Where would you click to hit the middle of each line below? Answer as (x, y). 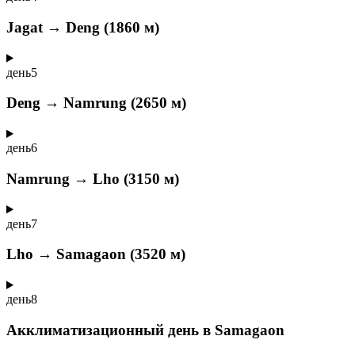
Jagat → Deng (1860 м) (83, 27)
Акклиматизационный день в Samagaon (145, 330)
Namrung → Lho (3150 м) (93, 178)
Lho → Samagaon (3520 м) (96, 254)
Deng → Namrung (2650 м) (96, 103)
